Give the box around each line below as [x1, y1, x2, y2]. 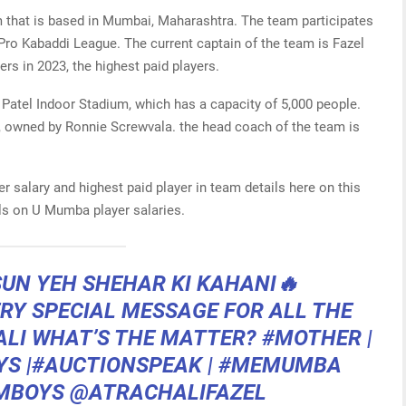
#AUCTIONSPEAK [32, 353, 202, 378]
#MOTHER [261, 325, 362, 351]
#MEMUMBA [218, 353, 342, 378]
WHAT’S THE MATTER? [25, 325, 262, 351]
